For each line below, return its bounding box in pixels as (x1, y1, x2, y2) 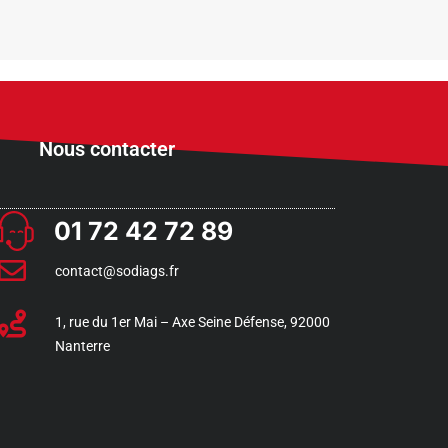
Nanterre (54, 337, 110, 354)
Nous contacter (39, 136, 175, 161)
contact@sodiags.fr (54, 262, 179, 279)
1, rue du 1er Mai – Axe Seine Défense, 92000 (54, 313, 330, 330)
